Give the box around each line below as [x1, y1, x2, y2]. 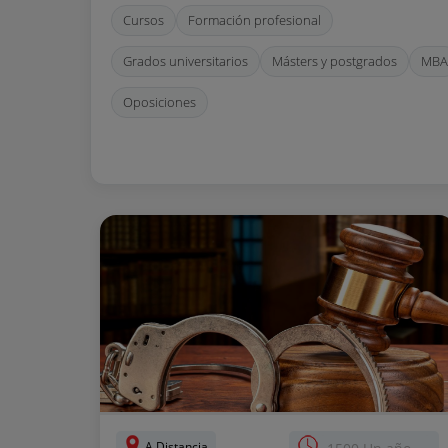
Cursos [123, 11, 164, 29]
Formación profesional [188, 11, 321, 29]
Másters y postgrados [272, 52, 397, 70]
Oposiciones [123, 93, 196, 111]
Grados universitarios [123, 52, 248, 70]
